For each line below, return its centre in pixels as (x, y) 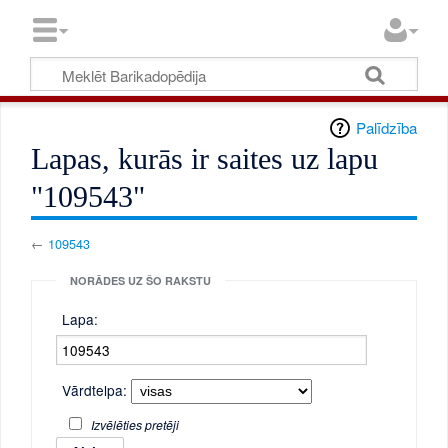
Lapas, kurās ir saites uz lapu (205, 159)
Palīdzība (386, 128)
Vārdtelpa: (95, 389)
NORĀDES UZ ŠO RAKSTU (140, 280)
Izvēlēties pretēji (134, 425)
